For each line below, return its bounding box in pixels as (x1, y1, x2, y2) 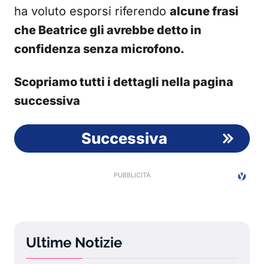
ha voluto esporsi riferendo (14, 4, 170, 19)
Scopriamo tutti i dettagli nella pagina (14, 75, 233, 90)
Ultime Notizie (26, 234, 122, 252)
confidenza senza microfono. (14, 42, 184, 57)
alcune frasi (170, 4, 239, 19)
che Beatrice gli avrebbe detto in (14, 23, 202, 38)
